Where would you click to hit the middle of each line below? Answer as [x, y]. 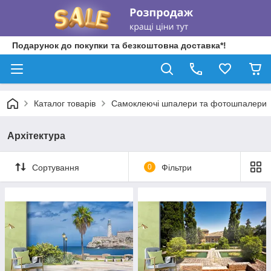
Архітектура [36, 136]
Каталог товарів [65, 103]
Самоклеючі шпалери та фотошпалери [189, 103]
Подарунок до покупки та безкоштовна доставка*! [119, 45]
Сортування [56, 167]
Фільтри [176, 167]
